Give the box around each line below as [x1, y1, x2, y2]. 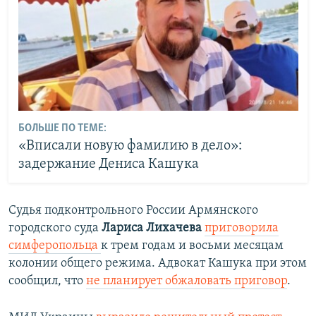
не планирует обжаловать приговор [86, 274, 287, 288]
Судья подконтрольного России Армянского [8, 204, 258, 217]
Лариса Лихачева [102, 221, 202, 235]
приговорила [205, 221, 279, 235]
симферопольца [8, 239, 101, 253]
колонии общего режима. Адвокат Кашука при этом [8, 257, 307, 270]
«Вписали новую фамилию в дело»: [18, 138, 242, 153]
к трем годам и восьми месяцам [101, 239, 284, 253]
